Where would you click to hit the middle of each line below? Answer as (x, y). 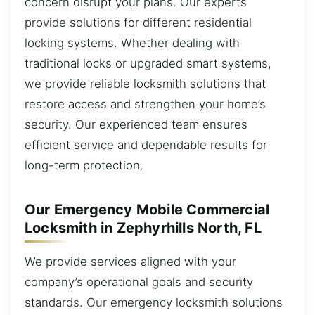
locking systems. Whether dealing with (132, 43)
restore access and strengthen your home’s (145, 104)
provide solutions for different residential (138, 22)
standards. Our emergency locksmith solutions (154, 302)
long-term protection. (84, 165)
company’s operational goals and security (139, 282)
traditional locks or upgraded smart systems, (148, 63)
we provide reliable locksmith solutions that (145, 83)
